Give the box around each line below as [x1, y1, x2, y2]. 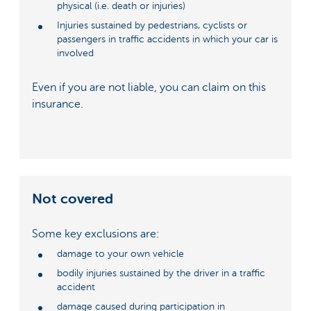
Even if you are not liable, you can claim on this [32, 81, 266, 94]
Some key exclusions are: [32, 228, 160, 241]
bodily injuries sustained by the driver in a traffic [57, 267, 265, 278]
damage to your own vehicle [57, 248, 184, 259]
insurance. [32, 97, 83, 110]
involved [57, 48, 94, 59]
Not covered [32, 191, 113, 208]
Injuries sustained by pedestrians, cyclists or [57, 20, 247, 31]
